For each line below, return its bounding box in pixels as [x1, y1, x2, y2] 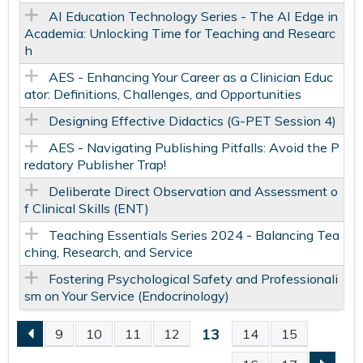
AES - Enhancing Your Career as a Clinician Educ [48, 69, 333, 86]
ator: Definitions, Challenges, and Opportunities [23, 86, 301, 103]
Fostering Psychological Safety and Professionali [48, 271, 338, 288]
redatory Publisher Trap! [23, 156, 166, 173]
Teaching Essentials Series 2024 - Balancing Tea [48, 227, 340, 244]
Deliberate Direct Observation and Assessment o [48, 183, 338, 200]
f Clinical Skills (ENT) [23, 200, 149, 217]
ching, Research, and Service [23, 244, 193, 261]
